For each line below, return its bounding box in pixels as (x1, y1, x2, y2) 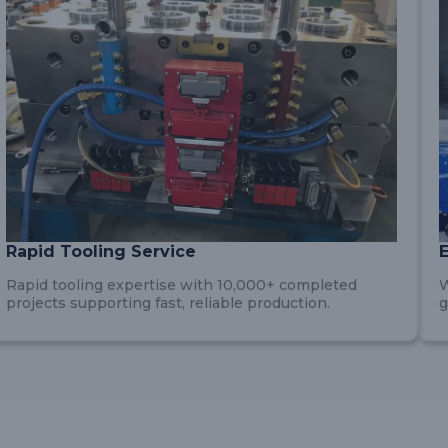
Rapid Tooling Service (5, 242, 196, 261)
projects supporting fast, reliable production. (5, 294, 330, 312)
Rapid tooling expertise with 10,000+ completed (5, 276, 357, 294)
